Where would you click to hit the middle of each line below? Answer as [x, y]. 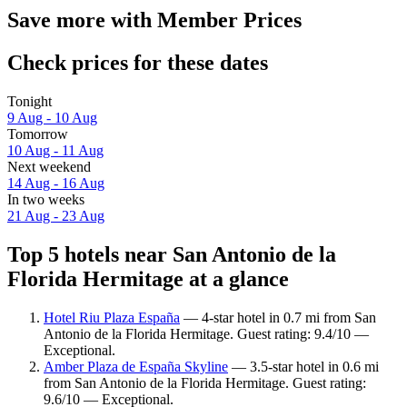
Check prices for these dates [138, 63]
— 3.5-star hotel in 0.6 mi [303, 366]
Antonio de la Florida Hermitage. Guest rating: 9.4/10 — [206, 333]
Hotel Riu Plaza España [112, 317]
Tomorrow [38, 134]
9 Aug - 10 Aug [52, 118]
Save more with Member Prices [154, 20]
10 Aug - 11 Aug [55, 151]
